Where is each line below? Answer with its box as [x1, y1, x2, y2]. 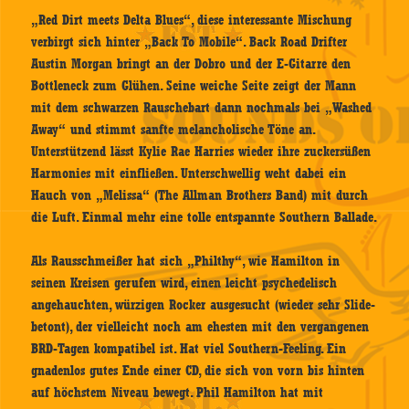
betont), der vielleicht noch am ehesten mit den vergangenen [31, 319, 370, 336]
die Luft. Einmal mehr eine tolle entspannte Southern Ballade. [31, 209, 378, 226]
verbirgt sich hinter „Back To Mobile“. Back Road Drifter [31, 34, 348, 51]
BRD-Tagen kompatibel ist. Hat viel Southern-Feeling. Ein [31, 341, 347, 358]
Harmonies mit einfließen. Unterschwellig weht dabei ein [31, 165, 347, 183]
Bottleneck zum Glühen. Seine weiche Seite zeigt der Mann [31, 78, 357, 95]
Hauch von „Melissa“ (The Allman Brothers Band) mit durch [31, 187, 369, 204]
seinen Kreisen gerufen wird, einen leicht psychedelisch [31, 275, 338, 292]
